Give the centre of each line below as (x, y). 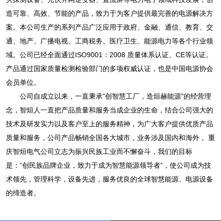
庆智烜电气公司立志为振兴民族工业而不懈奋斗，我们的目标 (99, 152)
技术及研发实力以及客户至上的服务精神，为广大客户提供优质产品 (109, 124)
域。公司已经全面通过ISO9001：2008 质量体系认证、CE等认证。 (109, 55)
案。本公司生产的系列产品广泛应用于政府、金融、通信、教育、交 (109, 27)
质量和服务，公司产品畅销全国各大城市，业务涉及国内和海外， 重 (110, 138)
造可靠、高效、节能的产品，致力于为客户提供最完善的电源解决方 (109, 14)
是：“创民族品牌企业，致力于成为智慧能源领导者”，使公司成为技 (108, 166)
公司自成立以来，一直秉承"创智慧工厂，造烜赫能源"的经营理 (108, 96)
